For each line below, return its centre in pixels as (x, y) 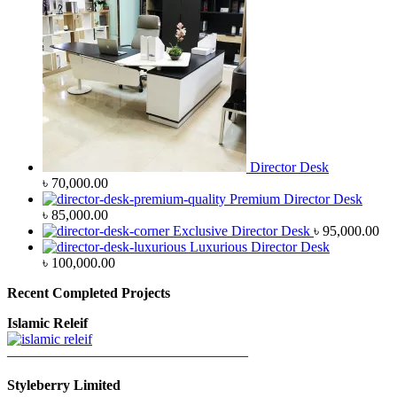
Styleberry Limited (64, 385)
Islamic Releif (47, 323)
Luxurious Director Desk (260, 247)
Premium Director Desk (296, 199)
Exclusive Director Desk (241, 231)
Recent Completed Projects (89, 293)
